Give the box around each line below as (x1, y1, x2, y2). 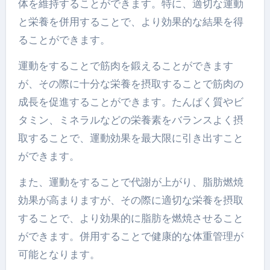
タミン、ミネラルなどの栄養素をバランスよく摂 (17, 113, 243, 127)
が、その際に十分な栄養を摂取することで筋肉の (17, 77, 243, 91)
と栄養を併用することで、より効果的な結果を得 (17, 15, 243, 29)
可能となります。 (17, 248, 100, 262)
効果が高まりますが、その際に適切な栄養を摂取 (17, 193, 243, 207)
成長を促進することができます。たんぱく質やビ (17, 95, 243, 109)
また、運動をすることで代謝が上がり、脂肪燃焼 (17, 175, 243, 189)
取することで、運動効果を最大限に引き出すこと (17, 131, 243, 145)
